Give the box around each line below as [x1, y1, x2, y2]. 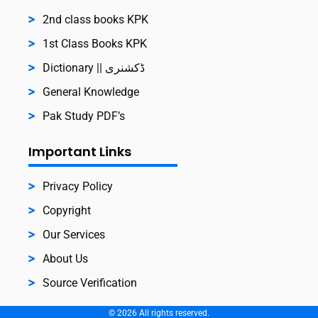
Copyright [43, 203, 91, 217]
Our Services [43, 227, 105, 241]
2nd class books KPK [43, 12, 148, 26]
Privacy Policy [43, 179, 113, 193]
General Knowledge [43, 84, 139, 99]
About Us [43, 251, 88, 265]
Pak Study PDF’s [43, 109, 125, 123]
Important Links [28, 142, 131, 160]
